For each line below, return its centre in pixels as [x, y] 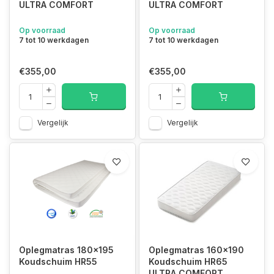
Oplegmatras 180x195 [66, 250]
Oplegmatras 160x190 [196, 250]
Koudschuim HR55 [58, 261]
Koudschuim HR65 [188, 261]
